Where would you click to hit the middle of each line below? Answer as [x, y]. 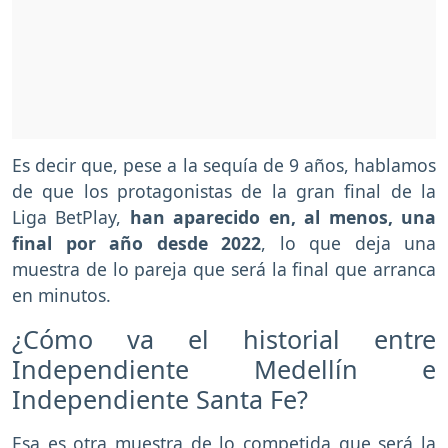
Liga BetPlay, [71, 216]
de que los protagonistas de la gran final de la [224, 190]
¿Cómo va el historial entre [224, 338]
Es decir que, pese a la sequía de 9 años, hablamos [224, 164]
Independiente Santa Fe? [160, 398]
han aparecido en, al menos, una [283, 216]
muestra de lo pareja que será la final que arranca [224, 268]
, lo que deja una [348, 242]
